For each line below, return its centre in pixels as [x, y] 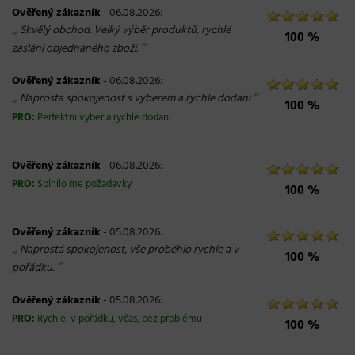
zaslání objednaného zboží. [75, 49]
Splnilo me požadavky [84, 185]
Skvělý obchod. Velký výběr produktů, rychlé [125, 31]
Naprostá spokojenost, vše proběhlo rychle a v [129, 250]
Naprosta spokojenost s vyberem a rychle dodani [135, 99]
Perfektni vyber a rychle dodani [104, 118]
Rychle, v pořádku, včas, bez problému [120, 319]
